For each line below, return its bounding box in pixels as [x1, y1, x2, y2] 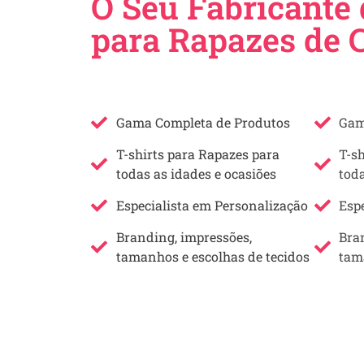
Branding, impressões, [116, 227, 252, 245]
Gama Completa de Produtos [116, 113, 290, 131]
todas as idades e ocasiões [116, 164, 276, 182]
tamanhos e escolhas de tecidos [116, 247, 310, 265]
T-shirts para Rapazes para [116, 145, 279, 162]
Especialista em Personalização [116, 196, 308, 214]
